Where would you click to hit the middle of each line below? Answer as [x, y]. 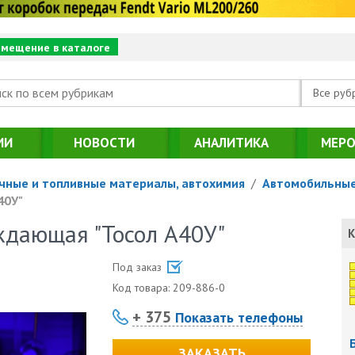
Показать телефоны [237, 317]
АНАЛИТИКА [231, 142]
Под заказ [139, 267]
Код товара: [143, 287]
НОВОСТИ [104, 142]
